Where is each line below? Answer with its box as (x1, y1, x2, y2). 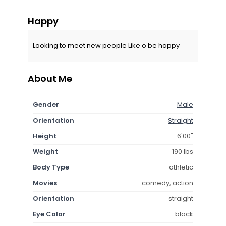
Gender (33, 99, 59, 109)
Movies (33, 178, 57, 188)
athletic (169, 162, 193, 172)
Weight (33, 146, 58, 156)
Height (33, 131, 56, 141)
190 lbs (172, 146, 193, 156)
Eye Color (33, 209, 66, 219)
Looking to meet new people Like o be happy (33, 40, 180, 50)
